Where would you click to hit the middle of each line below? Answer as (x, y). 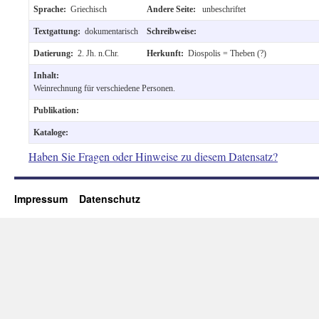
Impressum (47, 198)
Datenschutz (110, 198)
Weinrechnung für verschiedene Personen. (104, 88)
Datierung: (56, 53)
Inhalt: (46, 75)
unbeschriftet (223, 9)
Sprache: (52, 9)
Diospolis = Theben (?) (227, 53)
